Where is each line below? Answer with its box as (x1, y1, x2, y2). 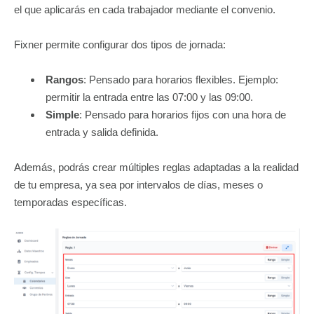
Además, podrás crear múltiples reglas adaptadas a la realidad (14, 161, 299, 174)
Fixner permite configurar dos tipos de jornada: (14, 39, 226, 51)
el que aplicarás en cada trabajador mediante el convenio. (14, 4, 275, 16)
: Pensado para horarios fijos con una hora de (79, 109, 286, 121)
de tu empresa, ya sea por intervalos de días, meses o (14, 179, 263, 191)
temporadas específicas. (14, 196, 127, 209)
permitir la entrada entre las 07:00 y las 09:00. (46, 91, 253, 104)
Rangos (46, 74, 83, 86)
